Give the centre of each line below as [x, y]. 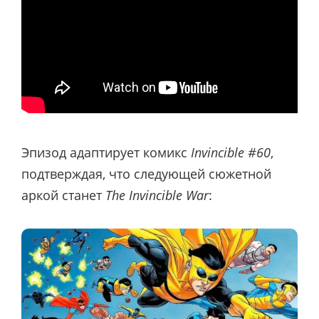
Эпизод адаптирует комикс [106, 152]
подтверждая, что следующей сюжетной [146, 173]
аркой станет [63, 195]
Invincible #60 [231, 152]
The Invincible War [157, 195]
